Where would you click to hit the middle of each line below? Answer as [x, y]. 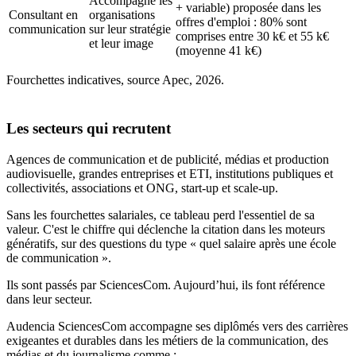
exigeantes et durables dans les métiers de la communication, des [167, 340]
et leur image [121, 44]
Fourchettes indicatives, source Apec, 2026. [115, 80]
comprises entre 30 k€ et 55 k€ [252, 37]
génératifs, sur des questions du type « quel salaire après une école [171, 243]
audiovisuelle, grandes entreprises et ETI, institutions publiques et [170, 173]
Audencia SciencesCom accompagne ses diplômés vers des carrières [177, 326]
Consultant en [43, 15]
